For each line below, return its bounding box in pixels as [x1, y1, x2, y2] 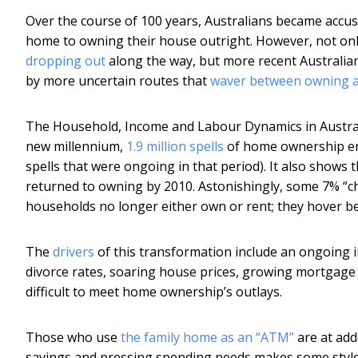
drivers [53, 242, 94, 261]
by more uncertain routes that [26, 71, 210, 89]
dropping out [26, 51, 105, 70]
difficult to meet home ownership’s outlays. [26, 282, 282, 300]
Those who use [26, 328, 121, 346]
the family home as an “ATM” [121, 328, 294, 346]
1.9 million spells [126, 137, 224, 155]
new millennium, [26, 137, 126, 155]
